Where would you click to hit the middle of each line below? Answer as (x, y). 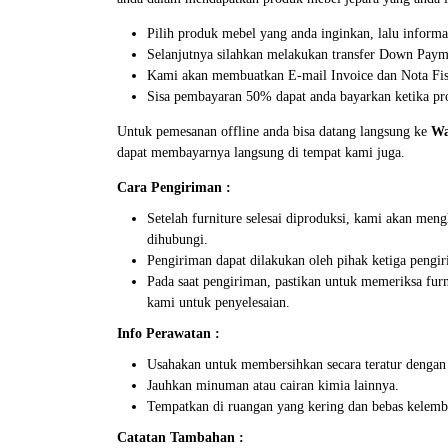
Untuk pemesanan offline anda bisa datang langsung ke (274, 131)
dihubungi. (177, 239)
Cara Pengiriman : (174, 187)
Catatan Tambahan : (180, 437)
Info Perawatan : (168, 333)
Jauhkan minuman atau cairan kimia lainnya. (273, 385)
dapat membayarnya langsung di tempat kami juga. (261, 152)
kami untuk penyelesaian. (218, 302)
